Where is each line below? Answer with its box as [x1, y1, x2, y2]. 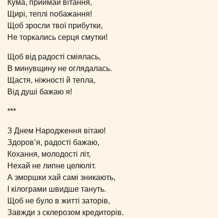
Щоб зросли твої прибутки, [7, 21, 103, 30]
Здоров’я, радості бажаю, [7, 138, 99, 146]
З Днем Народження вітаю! [7, 126, 106, 135]
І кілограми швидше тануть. [7, 184, 106, 193]
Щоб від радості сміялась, [7, 52, 101, 61]
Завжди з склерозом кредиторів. [7, 208, 124, 217]
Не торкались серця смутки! [7, 33, 108, 41]
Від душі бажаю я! [7, 87, 72, 96]
